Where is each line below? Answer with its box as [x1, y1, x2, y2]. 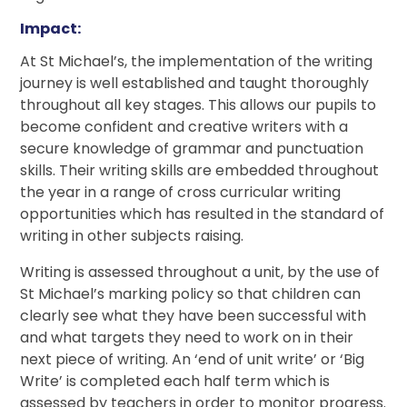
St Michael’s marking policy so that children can [20, 283, 362, 305]
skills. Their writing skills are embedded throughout [20, 160, 380, 182]
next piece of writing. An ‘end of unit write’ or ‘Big [20, 349, 365, 371]
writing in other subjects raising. [20, 225, 244, 247]
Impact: [20, 18, 82, 40]
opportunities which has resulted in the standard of [20, 203, 385, 225]
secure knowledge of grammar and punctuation [20, 138, 364, 160]
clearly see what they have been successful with [20, 305, 367, 327]
